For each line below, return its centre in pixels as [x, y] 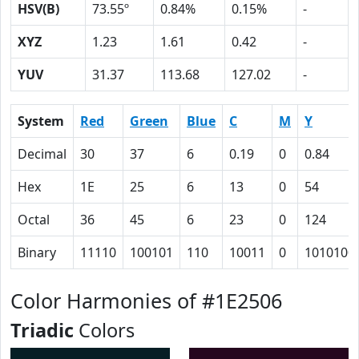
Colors [104, 330]
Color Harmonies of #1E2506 [146, 301]
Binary [37, 252]
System [41, 121]
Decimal [42, 154]
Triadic [42, 330]
